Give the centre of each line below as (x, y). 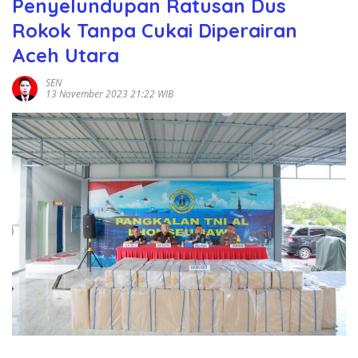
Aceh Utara (66, 56)
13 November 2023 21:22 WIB (109, 94)
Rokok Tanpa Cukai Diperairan (155, 31)
